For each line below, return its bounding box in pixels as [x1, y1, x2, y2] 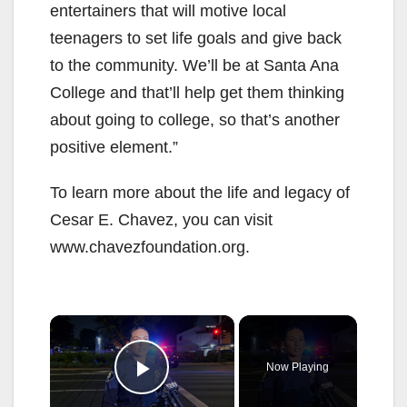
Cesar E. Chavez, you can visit [50, 210, 273, 229]
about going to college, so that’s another [50, 110, 340, 129]
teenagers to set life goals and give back [50, 28, 342, 47]
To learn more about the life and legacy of [50, 183, 350, 202]
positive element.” [50, 137, 178, 156]
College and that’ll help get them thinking [50, 83, 344, 102]
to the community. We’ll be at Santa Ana [50, 55, 339, 74]
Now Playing [266, 360, 330, 373]
